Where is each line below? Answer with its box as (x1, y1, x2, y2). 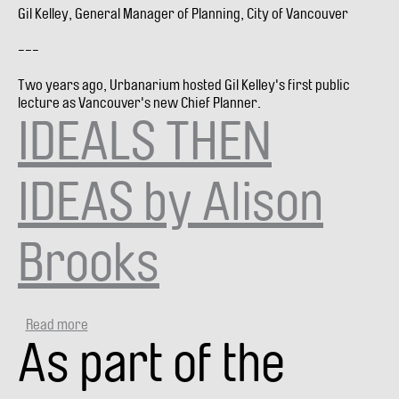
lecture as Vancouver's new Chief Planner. (18, 94, 261, 111)
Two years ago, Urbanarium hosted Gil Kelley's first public (18, 76, 350, 94)
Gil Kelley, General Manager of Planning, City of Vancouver (18, 4, 348, 22)
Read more (25, 315, 88, 333)
